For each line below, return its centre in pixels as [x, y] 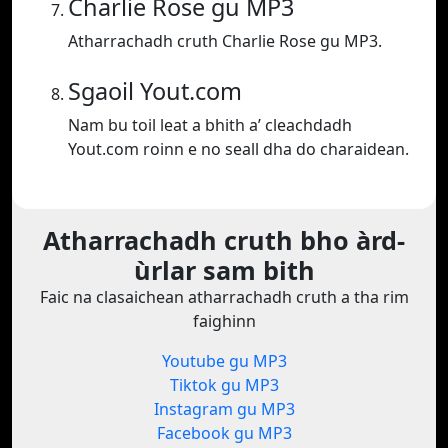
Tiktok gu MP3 [224, 385]
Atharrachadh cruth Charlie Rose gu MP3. [225, 41]
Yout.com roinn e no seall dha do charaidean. [238, 149]
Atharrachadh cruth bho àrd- [224, 240]
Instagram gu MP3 [224, 409]
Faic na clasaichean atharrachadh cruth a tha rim [224, 297]
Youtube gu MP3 [224, 361]
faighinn [224, 321]
